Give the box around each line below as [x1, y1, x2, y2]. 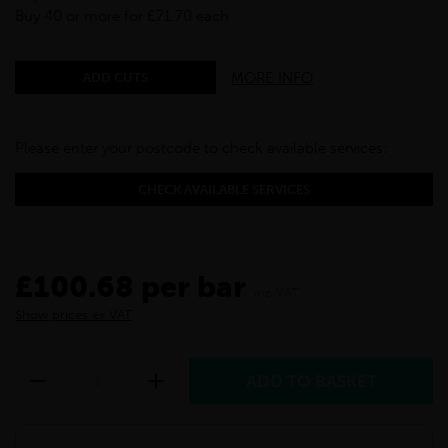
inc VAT [254, 285, 299, 301]
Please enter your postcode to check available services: [15, 139, 387, 158]
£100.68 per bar [15, 269, 246, 306]
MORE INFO [231, 68, 314, 87]
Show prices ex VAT [15, 307, 132, 323]
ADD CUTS [83, 70, 149, 86]
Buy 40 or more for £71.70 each [15, 7, 229, 26]
